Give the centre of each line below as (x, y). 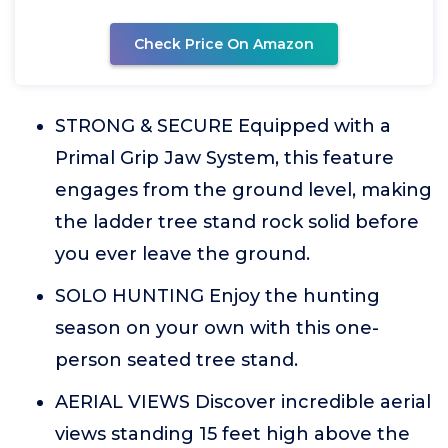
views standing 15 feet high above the (232, 434)
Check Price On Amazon (224, 44)
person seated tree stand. (176, 360)
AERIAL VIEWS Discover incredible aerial (243, 402)
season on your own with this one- (217, 328)
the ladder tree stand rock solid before (237, 222)
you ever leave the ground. (182, 254)
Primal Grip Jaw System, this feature (224, 158)
